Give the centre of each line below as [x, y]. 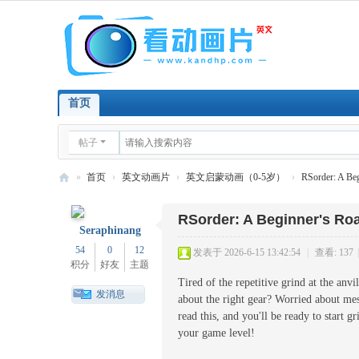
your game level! [216, 333]
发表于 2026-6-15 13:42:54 [247, 252]
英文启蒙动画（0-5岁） [236, 177]
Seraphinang [110, 231]
